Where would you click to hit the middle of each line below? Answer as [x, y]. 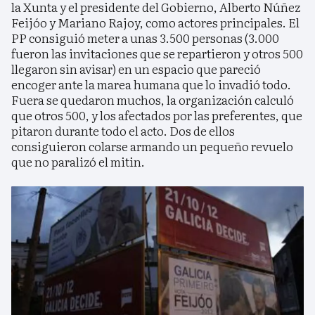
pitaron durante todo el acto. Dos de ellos [123, 130]
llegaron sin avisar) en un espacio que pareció [136, 68]
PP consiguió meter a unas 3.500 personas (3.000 [145, 37]
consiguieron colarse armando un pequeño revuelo [152, 146]
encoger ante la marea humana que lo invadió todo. [151, 84]
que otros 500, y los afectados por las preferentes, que [157, 115]
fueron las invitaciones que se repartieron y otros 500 [157, 53]
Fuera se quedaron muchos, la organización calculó [153, 99]
